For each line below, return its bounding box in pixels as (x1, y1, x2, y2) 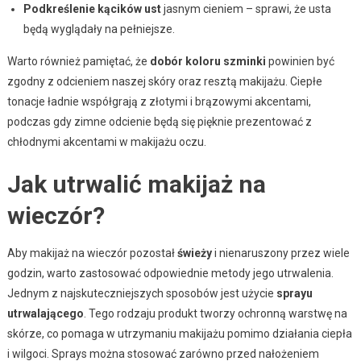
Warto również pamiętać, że (6, 54, 150, 68)
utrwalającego (6, 306, 84, 320)
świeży (176, 246, 212, 259)
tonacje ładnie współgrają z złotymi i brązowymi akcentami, (6, 94, 311, 108)
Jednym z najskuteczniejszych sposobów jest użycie (6, 286, 276, 300)
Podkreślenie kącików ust (23, 2, 161, 15)
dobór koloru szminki (149, 54, 266, 68)
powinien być (265, 54, 334, 68)
